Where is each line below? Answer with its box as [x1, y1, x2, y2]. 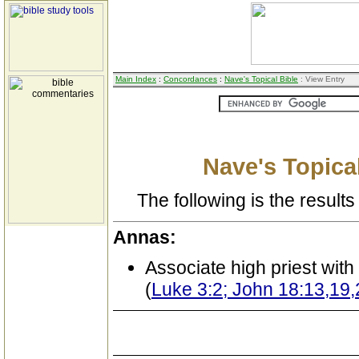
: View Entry [298, 75, 345, 83]
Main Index [115, 75, 156, 83]
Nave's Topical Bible [224, 75, 298, 83]
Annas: [113, 227, 176, 248]
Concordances [163, 75, 217, 83]
